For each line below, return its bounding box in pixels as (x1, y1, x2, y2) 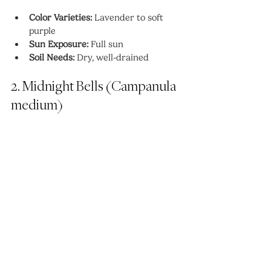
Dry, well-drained (74, 51, 149, 63)
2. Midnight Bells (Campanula (11, 79, 178, 94)
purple (29, 25, 56, 36)
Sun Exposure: (29, 38, 88, 50)
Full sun (88, 38, 123, 50)
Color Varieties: (29, 11, 92, 23)
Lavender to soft (92, 11, 166, 23)
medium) (11, 97, 63, 113)
